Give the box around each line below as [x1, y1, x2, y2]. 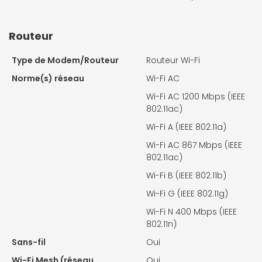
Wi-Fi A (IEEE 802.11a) [146, 120, 226, 133]
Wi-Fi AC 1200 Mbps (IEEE [146, 90, 245, 102]
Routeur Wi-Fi [146, 54, 200, 66]
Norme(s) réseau [12, 72, 84, 84]
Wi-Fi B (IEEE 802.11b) [146, 169, 226, 181]
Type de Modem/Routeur [12, 54, 119, 66]
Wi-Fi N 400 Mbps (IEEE [146, 205, 237, 218]
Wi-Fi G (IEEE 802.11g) [146, 187, 228, 199]
